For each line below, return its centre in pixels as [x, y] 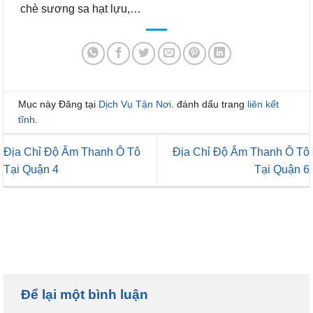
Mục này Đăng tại [58, 104]
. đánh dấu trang [209, 104]
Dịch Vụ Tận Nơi [135, 104]
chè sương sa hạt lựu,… [81, 8]
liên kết [263, 104]
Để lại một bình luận [86, 294]
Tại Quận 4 [31, 169]
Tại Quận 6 [282, 169]
